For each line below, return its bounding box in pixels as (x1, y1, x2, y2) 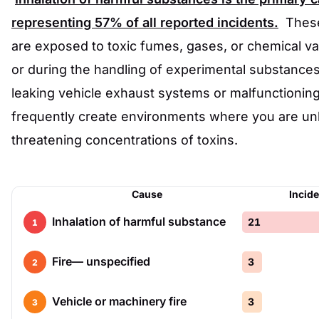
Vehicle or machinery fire (52, 294, 187, 308)
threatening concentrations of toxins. (11, 132, 238, 147)
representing (11, 15, 95, 30)
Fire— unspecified (52, 254, 150, 268)
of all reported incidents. (122, 15, 278, 30)
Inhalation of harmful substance (52, 214, 226, 229)
